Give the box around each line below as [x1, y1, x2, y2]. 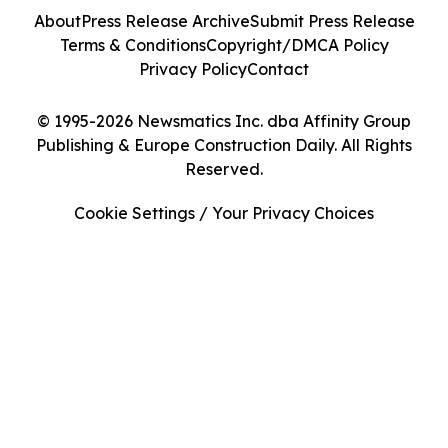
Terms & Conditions [59, 35, 206, 55]
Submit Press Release [249, 11, 415, 31]
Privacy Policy [139, 59, 247, 79]
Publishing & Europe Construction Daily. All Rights [36, 135, 412, 155]
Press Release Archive [80, 11, 250, 31]
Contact [247, 59, 309, 79]
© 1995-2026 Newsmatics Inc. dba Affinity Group [37, 111, 411, 131]
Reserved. [185, 159, 263, 179]
